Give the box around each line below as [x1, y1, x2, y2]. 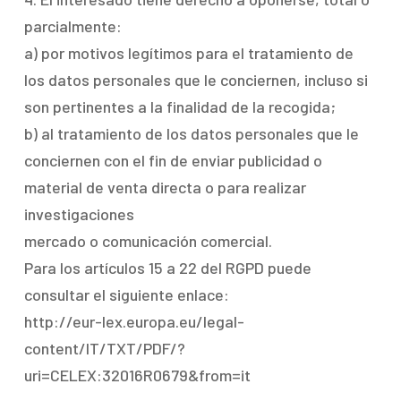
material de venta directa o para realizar [23, 177, 306, 197]
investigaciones [23, 204, 134, 224]
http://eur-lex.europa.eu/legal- [23, 311, 244, 331]
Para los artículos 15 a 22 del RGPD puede [23, 258, 311, 277]
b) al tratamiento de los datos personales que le [23, 124, 359, 143]
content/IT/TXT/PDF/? [23, 338, 185, 358]
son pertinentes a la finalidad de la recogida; [23, 97, 336, 116]
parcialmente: [23, 16, 122, 36]
